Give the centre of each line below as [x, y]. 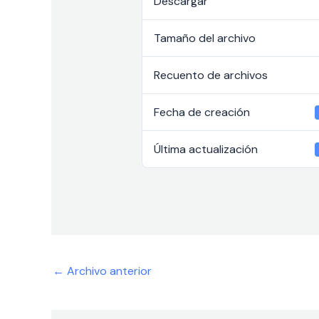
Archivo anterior [108, 271]
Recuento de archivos [210, 75]
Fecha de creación [202, 113]
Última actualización [205, 150]
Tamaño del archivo [204, 38]
